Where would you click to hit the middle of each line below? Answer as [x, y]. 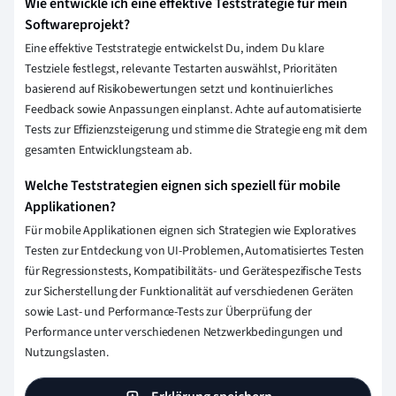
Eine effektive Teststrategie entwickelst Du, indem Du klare [175, 48]
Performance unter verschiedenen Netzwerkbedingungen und [184, 332]
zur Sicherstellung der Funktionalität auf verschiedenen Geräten [190, 291]
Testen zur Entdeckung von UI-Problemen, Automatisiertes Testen [195, 251]
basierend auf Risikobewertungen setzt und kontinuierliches [179, 89]
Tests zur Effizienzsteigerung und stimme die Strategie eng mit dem [196, 129]
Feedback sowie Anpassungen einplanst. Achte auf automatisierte [194, 109]
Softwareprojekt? [77, 24]
